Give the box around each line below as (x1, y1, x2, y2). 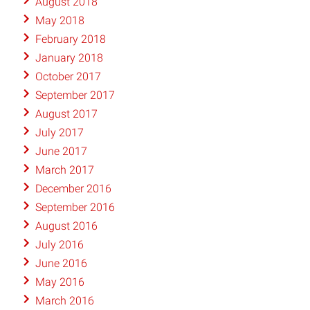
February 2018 (35, 33, 106, 46)
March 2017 (35, 163, 94, 177)
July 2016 (35, 238, 84, 252)
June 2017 (35, 145, 87, 158)
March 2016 (35, 294, 94, 308)
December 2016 (35, 182, 111, 196)
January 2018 (35, 51, 103, 65)
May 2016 (35, 275, 84, 289)
